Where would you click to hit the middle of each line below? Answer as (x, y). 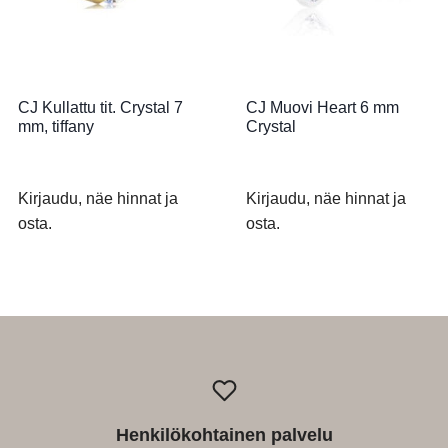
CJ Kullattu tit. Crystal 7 (100, 108)
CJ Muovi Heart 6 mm (322, 108)
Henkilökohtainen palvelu (224, 435)
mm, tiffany (56, 127)
